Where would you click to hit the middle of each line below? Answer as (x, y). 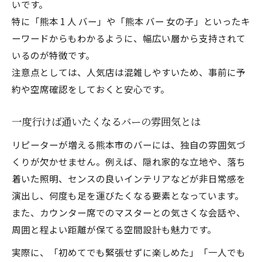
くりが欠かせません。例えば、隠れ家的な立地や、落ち (129, 161)
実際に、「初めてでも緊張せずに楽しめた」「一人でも (129, 252)
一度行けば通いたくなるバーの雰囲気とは (106, 123)
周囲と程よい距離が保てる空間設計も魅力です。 (114, 229)
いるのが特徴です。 (53, 55)
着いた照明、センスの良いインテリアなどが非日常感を (129, 178)
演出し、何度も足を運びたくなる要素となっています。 (128, 195)
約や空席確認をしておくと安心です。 (91, 89)
